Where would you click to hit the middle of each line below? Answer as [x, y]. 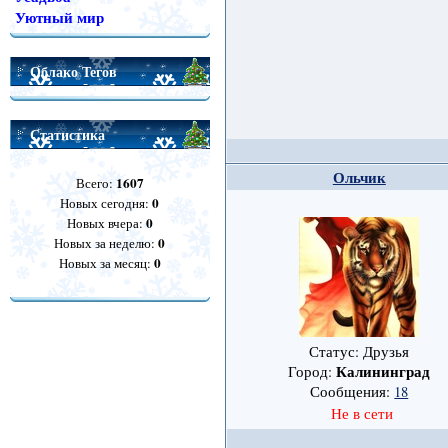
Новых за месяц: [106, 263]
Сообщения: [352, 392]
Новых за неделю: [106, 243]
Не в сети [361, 414]
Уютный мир [59, 17]
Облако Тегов [73, 71]
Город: [312, 372]
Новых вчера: [106, 223]
